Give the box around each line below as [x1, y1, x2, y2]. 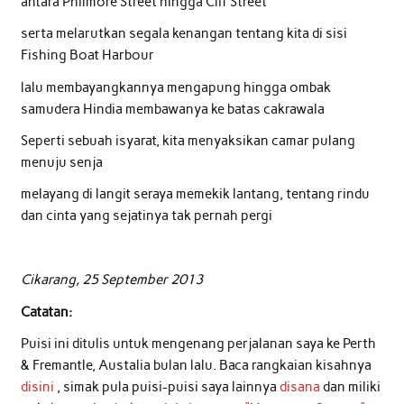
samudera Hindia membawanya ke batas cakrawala [20, 100, 325, 117]
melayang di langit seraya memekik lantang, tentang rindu [20, 186, 370, 203]
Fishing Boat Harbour [20, 47, 154, 64]
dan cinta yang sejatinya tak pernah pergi [20, 207, 272, 225]
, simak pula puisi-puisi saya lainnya [53, 379, 280, 396]
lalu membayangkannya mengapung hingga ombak [20, 78, 331, 96]
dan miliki [322, 379, 381, 396]
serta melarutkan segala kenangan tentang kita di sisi [20, 25, 347, 42]
